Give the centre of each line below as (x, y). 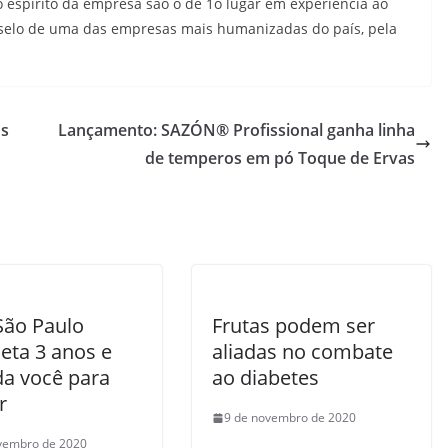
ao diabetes (265, 377)
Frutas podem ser (293, 325)
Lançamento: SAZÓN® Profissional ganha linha (236, 130)
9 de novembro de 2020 (290, 417)
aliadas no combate (302, 351)
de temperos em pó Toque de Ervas (280, 158)
